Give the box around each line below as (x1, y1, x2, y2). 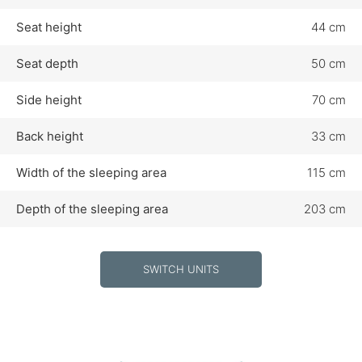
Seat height (16, 19, 82, 35)
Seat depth (16, 55, 78, 71)
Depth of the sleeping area (16, 200, 168, 217)
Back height (16, 128, 83, 144)
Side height (16, 91, 82, 107)
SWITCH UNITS (143, 262, 219, 276)
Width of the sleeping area (16, 164, 166, 180)
